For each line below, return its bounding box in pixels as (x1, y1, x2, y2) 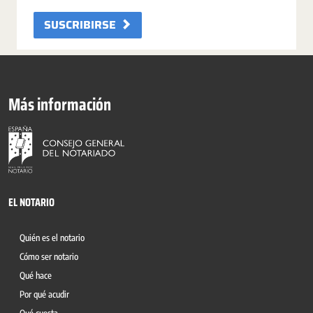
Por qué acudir (20, 289, 69, 300)
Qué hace (20, 270, 52, 281)
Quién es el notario (20, 232, 85, 243)
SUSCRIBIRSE (44, 16, 116, 34)
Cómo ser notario (20, 251, 78, 262)
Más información (8, 91, 111, 118)
